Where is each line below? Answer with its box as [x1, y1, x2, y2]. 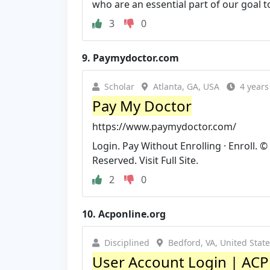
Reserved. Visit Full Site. [92, 153, 198, 167]
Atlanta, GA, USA [153, 80, 219, 92]
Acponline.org [98, 207, 166, 221]
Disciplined [104, 236, 149, 248]
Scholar [104, 80, 134, 92]
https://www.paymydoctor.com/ [92, 119, 236, 133]
